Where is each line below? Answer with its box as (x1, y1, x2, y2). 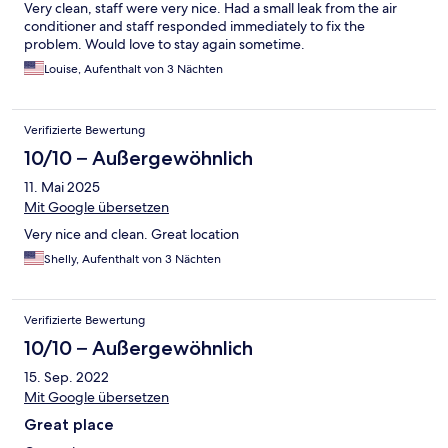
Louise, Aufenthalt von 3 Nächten (44, 61, 223, 78)
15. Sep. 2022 (24, 368, 109, 387)
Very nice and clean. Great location (24, 225, 239, 244)
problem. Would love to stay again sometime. (24, 35, 305, 54)
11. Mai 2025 (24, 178, 100, 197)
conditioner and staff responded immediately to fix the (24, 17, 365, 36)
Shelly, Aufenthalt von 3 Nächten (44, 251, 221, 268)
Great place (24, 415, 114, 435)
